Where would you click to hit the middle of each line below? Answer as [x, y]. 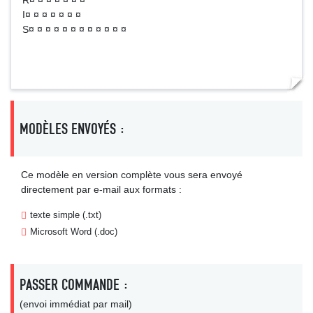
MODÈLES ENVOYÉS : [72, 129]
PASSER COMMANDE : [74, 285]
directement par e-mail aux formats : [101, 189]
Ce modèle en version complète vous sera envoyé [132, 175]
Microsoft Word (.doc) [74, 232]
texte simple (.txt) [66, 215]
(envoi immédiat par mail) [76, 304]
